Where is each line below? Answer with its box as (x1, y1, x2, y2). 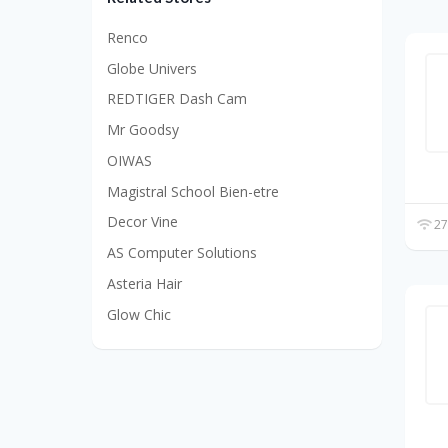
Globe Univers (107, 58, 197, 78)
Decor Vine (107, 212, 178, 232)
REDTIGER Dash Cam (107, 89, 247, 109)
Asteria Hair (107, 273, 182, 293)
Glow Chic (107, 304, 171, 324)
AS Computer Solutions (107, 243, 257, 262)
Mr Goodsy (107, 120, 179, 139)
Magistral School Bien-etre (107, 181, 279, 201)
